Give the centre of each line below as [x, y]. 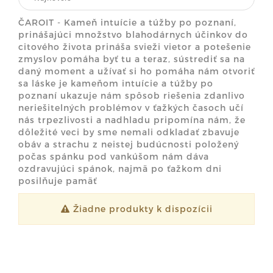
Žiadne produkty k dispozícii [141, 209]
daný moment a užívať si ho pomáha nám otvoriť [136, 71]
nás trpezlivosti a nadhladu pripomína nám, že [132, 120]
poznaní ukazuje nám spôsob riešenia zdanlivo [132, 95]
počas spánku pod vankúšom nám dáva [114, 156]
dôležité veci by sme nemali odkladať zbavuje [129, 132]
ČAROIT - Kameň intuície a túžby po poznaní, [127, 22]
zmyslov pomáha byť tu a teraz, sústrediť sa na [132, 59]
